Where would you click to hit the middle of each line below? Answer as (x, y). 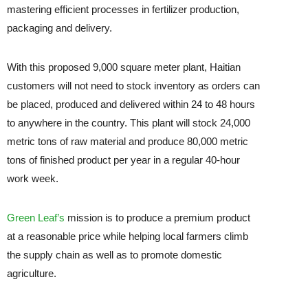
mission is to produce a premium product (158, 218)
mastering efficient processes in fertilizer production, (123, 10)
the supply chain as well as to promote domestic (115, 255)
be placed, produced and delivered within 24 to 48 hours (131, 104)
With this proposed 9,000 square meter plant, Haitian (124, 67)
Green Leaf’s (36, 218)
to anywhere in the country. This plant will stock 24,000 (129, 123)
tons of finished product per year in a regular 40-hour (124, 160)
